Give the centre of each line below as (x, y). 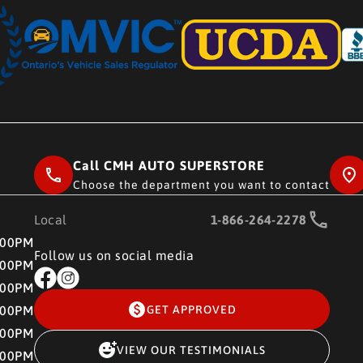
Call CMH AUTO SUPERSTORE (169, 165)
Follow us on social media (113, 255)
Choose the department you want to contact (201, 185)
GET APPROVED (191, 310)
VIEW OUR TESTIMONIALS (191, 350)
